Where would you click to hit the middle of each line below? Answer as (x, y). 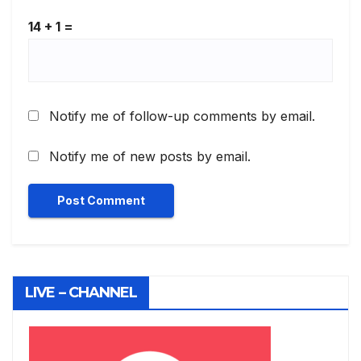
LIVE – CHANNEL (81, 292)
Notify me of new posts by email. (150, 156)
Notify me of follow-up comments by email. (182, 116)
